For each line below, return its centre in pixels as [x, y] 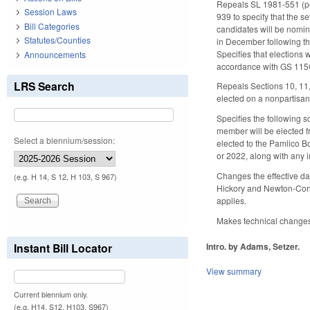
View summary [234, 271]
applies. [234, 201]
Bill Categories [52, 26]
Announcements [55, 54]
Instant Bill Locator [63, 248]
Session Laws [51, 12]
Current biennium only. [51, 294]
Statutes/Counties [57, 40]
